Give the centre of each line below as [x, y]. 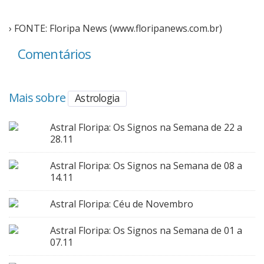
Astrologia [98, 98]
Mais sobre [39, 98]
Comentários [55, 54]
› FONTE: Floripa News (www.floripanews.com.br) [115, 29]
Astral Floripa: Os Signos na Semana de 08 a [146, 165]
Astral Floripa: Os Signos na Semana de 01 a [146, 230]
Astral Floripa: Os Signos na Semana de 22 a [146, 127]
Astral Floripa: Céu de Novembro [122, 204]
